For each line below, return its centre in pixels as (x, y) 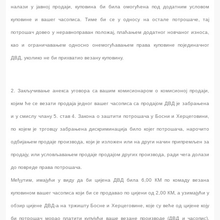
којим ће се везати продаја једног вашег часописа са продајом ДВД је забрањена (110, 104)
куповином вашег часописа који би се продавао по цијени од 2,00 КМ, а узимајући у (110, 193)
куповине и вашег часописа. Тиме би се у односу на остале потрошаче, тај (110, 20)
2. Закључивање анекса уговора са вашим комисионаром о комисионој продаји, (110, 91)
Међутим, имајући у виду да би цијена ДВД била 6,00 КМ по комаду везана (110, 180)
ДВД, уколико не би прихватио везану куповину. (67, 58)
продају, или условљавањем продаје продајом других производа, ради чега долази (110, 155)
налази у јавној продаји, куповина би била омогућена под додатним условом (110, 7)
